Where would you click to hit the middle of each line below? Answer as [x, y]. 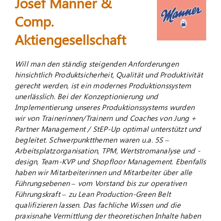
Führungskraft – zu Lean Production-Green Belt [93, 194]
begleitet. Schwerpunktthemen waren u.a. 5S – [92, 139]
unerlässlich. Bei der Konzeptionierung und [86, 96]
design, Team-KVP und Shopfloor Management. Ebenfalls [110, 161]
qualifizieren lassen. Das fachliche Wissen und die [98, 204]
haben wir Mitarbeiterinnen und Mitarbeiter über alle [103, 172]
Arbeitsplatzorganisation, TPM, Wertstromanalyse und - [107, 150]
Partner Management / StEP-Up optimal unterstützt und [108, 129]
